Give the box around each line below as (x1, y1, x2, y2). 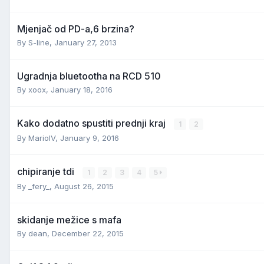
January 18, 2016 (51, 84, 113, 94)
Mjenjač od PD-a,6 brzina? (17, 22, 134, 35)
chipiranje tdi (17, 165, 77, 177)
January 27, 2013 (54, 37, 117, 47)
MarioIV (28, 133, 55, 143)
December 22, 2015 (52, 228, 124, 238)
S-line (28, 37, 49, 47)
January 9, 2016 (60, 133, 119, 143)
